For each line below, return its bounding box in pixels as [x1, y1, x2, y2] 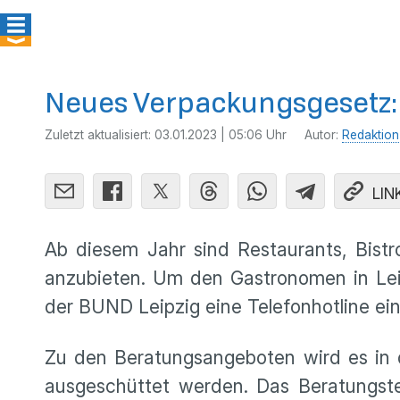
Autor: [304, 128, 342, 142]
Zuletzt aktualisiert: [45, 128, 154, 142]
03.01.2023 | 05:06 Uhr [154, 128, 287, 142]
